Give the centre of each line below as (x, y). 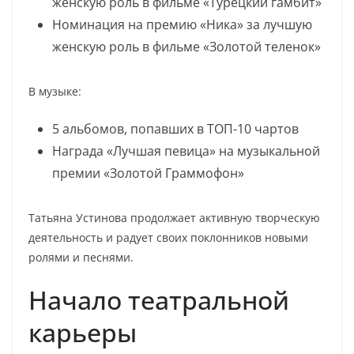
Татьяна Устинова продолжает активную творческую (174, 218)
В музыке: (55, 91)
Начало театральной (159, 300)
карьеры (83, 332)
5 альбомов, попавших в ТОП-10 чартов (175, 129)
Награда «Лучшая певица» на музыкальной (186, 151)
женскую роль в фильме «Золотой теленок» (186, 47)
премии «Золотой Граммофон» (148, 173)
